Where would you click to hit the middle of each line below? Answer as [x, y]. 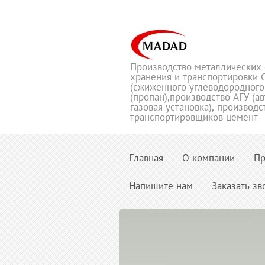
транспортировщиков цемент [194, 117]
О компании [209, 158]
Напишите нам [161, 186]
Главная [146, 158]
